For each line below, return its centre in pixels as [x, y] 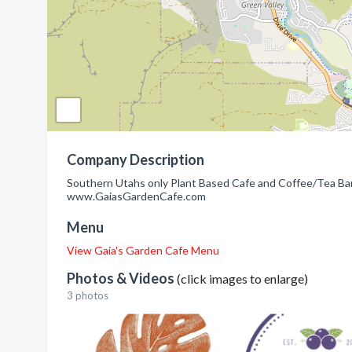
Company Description [136, 159]
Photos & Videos [122, 278]
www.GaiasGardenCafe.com [136, 196]
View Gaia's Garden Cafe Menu [143, 250]
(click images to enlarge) [242, 279]
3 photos [88, 295]
